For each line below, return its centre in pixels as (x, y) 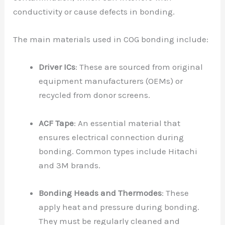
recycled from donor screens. (95, 95)
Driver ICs (57, 67)
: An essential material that (127, 123)
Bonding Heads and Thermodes (100, 193)
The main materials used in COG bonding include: (111, 39)
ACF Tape (57, 123)
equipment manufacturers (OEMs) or (111, 81)
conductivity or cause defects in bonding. (94, 11)
